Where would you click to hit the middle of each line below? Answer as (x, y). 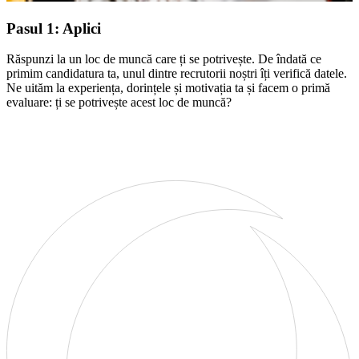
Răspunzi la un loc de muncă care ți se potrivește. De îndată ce (164, 59)
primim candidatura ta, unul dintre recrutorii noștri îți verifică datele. (177, 74)
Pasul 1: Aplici (54, 28)
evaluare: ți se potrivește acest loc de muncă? (119, 103)
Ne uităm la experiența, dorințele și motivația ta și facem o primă (168, 88)
